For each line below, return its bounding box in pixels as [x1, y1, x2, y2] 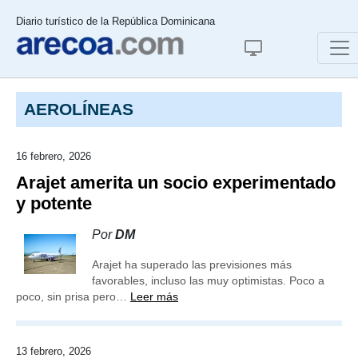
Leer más [130, 290, 178, 303]
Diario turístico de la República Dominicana [16, 15, 215, 27]
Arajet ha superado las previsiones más [92, 258, 292, 271]
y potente [16, 193, 92, 213]
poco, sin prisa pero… [16, 290, 130, 303]
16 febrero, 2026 [16, 150, 91, 162]
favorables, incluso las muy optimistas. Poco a [92, 274, 324, 287]
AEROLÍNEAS [24, 100, 133, 118]
